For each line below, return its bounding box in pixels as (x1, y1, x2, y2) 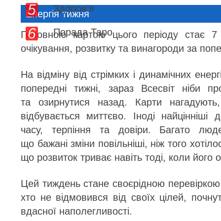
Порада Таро (53, 27, 112, 37)
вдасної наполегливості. (21, 206, 132, 217)
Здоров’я (53, 3, 94, 14)
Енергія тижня (26, 8, 89, 19)
